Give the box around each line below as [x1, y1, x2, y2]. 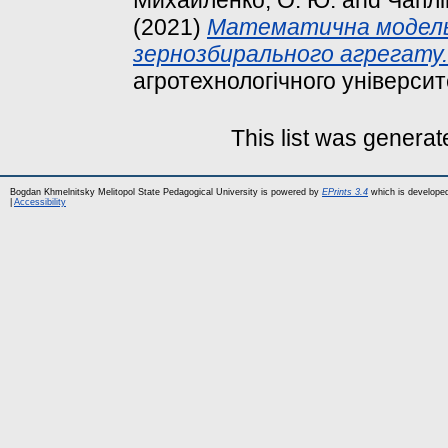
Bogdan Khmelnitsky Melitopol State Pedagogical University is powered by [10, 186, 322, 197]
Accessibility [14, 196, 66, 207]
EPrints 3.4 [322, 186, 368, 197]
